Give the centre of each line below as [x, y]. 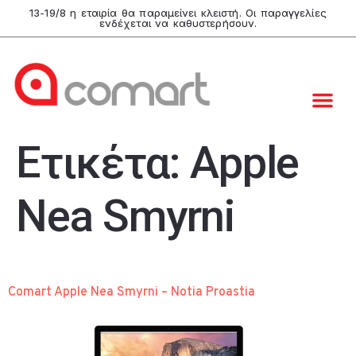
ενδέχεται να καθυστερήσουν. [178, 23]
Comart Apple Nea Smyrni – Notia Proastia [132, 292]
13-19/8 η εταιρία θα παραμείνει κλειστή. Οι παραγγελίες [178, 13]
